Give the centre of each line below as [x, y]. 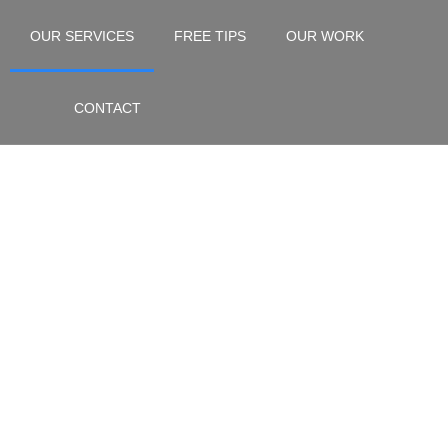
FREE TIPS [210, 36]
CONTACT [107, 108]
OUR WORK [325, 36]
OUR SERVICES [82, 36]
